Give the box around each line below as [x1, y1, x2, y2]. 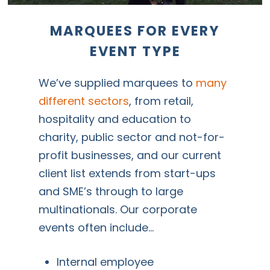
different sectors [39, 93, 130, 109]
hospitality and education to [39, 111, 192, 127]
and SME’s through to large [39, 184, 184, 199]
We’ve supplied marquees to [39, 75, 196, 91]
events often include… [39, 220, 154, 236]
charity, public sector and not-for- [39, 130, 225, 145]
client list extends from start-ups [39, 166, 216, 181]
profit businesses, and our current [39, 148, 222, 163]
